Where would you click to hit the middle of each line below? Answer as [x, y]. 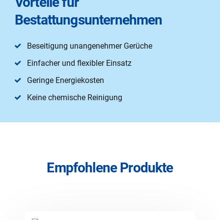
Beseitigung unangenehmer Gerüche [90, 46]
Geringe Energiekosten [66, 80]
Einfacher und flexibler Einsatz [79, 63]
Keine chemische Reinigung [75, 97]
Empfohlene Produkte [110, 167]
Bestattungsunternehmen [89, 20]
